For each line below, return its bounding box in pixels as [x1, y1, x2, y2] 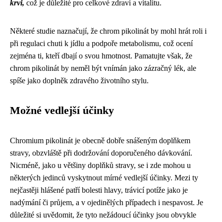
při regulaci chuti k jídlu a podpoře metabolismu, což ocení [10, 39, 193, 48]
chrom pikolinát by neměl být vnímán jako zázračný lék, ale [10, 64, 196, 72]
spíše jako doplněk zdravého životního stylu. [10, 76, 149, 85]
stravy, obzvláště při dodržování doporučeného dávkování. [10, 149, 192, 157]
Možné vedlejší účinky [10, 105, 114, 116]
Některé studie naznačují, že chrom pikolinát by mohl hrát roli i [10, 27, 207, 35]
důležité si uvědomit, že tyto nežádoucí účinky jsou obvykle [10, 211, 196, 219]
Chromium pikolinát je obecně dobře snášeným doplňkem [10, 136, 190, 145]
